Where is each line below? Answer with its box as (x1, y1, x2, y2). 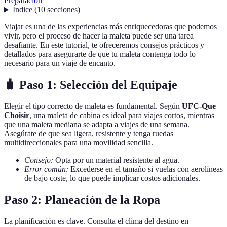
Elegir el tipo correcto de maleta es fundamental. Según (4, 102, 182, 111)
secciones (47, 5, 78, 14)
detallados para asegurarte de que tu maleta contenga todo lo (4, 50, 196, 59)
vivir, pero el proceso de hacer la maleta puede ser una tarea (4, 31, 194, 41)
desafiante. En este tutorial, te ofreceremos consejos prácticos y (4, 41, 204, 50)
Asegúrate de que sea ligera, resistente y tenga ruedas (4, 129, 173, 138)
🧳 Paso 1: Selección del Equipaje (4, 78, 177, 92)
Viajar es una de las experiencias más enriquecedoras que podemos (4, 22, 217, 31)
